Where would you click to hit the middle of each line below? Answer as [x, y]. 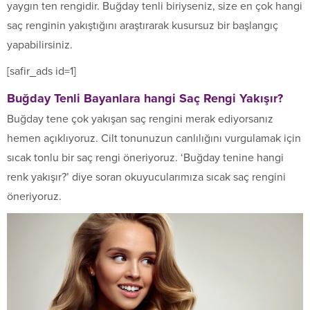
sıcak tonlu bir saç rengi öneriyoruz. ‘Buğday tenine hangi [145, 157]
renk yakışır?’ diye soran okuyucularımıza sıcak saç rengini [146, 177]
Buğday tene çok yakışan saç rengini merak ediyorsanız [140, 119]
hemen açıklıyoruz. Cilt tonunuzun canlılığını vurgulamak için [154, 138]
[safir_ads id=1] [42, 71]
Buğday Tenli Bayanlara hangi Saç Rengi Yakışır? [145, 98]
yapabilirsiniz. [40, 45]
